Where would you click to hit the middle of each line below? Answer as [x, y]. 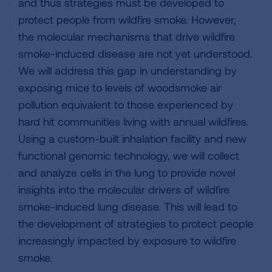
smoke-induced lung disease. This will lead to [128, 206]
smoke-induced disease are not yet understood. [135, 53]
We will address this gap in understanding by [127, 70]
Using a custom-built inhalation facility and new [132, 138]
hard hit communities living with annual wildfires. [134, 121]
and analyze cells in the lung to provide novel [127, 172]
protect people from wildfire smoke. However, [127, 19]
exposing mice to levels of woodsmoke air [120, 87]
